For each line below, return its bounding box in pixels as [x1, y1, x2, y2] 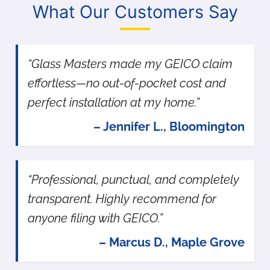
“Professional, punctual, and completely [28, 172, 239, 187]
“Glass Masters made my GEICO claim [28, 57, 233, 72]
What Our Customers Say [32, 1, 238, 23]
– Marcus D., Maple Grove [99, 235, 245, 250]
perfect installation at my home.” [28, 95, 199, 110]
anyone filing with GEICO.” [28, 211, 163, 226]
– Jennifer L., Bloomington [93, 119, 245, 134]
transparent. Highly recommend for [28, 192, 216, 207]
